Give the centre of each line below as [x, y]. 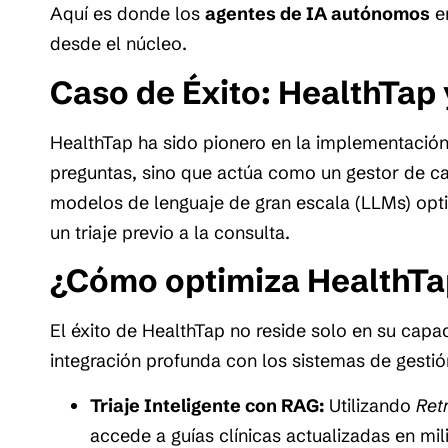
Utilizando [370, 405]
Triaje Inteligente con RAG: [207, 405]
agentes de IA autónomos [317, 14]
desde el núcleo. [118, 44]
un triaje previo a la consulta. [170, 232]
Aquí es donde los [127, 14]
